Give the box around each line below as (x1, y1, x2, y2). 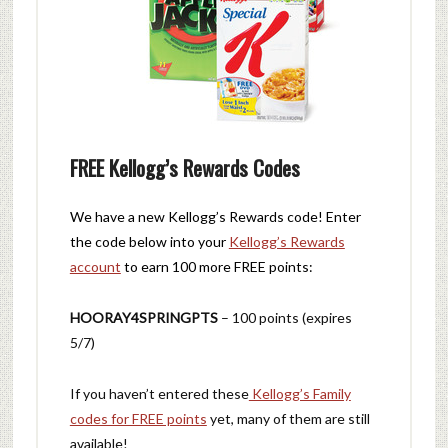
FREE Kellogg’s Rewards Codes (69, 152, 300, 183)
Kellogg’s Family (248, 385, 351, 402)
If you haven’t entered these (69, 385, 249, 402)
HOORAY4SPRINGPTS (69, 309, 221, 326)
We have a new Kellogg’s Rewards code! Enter (69, 208, 361, 225)
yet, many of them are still (206, 410, 370, 427)
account (69, 258, 121, 275)
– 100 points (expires (220, 309, 352, 326)
